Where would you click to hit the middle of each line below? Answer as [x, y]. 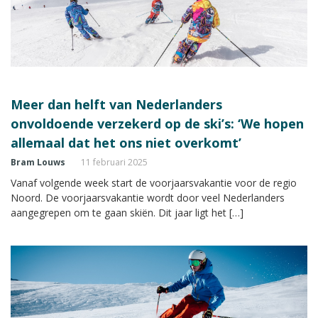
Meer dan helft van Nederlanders [116, 104]
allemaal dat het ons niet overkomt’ [126, 142]
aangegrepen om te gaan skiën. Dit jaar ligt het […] [127, 212]
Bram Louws [38, 162]
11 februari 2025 [114, 162]
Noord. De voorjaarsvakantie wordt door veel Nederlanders [148, 197]
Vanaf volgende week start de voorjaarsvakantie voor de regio [154, 182]
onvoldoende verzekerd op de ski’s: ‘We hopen [157, 123]
